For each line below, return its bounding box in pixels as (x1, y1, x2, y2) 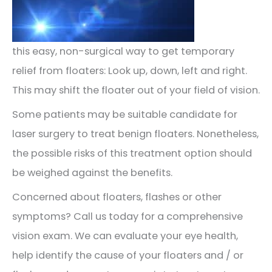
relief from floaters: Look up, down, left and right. (12, 63, 247, 78)
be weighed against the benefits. (12, 166, 172, 180)
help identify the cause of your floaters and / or (12, 248, 243, 263)
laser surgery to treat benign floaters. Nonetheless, (12, 127, 259, 141)
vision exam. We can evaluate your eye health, (12, 229, 238, 243)
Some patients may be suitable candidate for (12, 107, 237, 122)
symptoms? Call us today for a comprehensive (12, 209, 243, 224)
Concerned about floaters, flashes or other (12, 190, 222, 205)
